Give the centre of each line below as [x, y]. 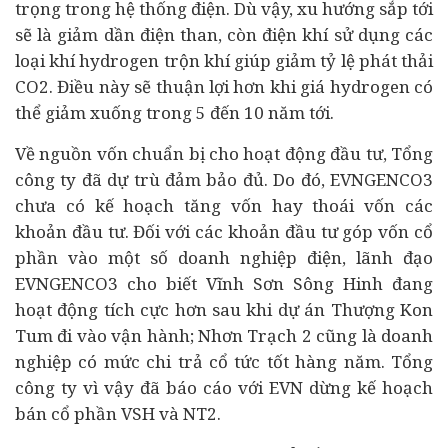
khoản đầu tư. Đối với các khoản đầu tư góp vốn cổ [224, 231]
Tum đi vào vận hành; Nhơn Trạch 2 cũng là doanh [224, 335]
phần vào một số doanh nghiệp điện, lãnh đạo [224, 257]
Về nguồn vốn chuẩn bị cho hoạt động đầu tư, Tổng [224, 153]
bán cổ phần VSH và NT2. [118, 413]
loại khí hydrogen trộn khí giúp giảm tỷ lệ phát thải [224, 60]
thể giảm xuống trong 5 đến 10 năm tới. [174, 112]
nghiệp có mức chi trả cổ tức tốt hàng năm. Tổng [224, 361]
